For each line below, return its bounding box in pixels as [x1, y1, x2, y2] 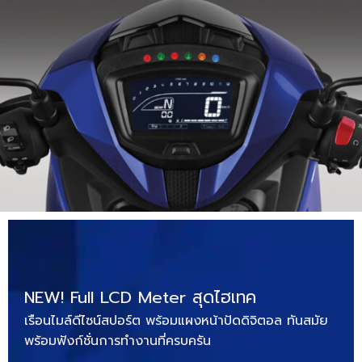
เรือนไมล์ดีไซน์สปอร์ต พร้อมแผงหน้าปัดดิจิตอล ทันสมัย [24, 311, 328, 331]
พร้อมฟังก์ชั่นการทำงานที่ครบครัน [24, 331, 211, 351]
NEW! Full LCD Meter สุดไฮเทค [24, 284, 256, 311]
